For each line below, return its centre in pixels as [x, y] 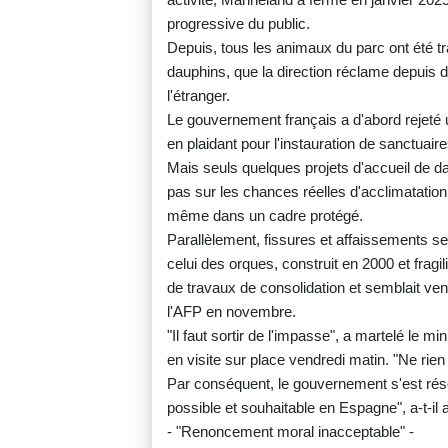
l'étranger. [198, 95]
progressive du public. [238, 23]
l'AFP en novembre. [231, 311]
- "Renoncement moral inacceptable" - [290, 431]
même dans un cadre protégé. [265, 215]
